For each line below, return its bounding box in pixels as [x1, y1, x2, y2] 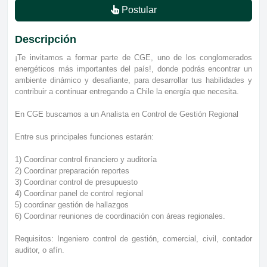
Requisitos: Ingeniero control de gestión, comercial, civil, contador [15, 234, 252, 243]
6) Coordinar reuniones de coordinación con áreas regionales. [15, 211, 225, 221]
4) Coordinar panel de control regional [15, 188, 143, 198]
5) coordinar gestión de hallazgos [15, 200, 129, 209]
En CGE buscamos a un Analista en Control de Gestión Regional [15, 109, 238, 119]
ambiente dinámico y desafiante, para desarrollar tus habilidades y [15, 75, 252, 85]
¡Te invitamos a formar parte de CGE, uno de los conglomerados [15, 52, 252, 62]
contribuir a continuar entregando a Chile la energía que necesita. [15, 86, 239, 96]
